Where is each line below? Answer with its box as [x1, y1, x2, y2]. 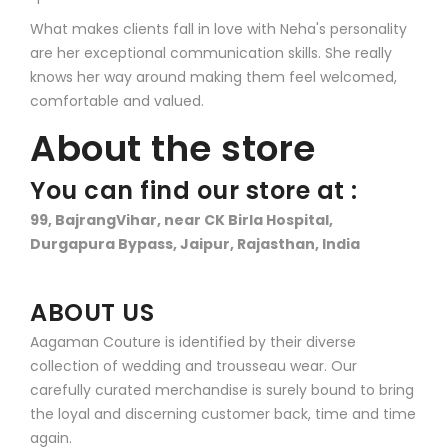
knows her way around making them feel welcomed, [30, 66, 397, 87]
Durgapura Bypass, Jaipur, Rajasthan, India [30, 233, 360, 254]
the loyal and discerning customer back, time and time [30, 403, 416, 424]
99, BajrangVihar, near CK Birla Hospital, [30, 209, 333, 230]
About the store [30, 122, 316, 174]
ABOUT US [30, 295, 187, 329]
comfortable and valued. [30, 90, 204, 111]
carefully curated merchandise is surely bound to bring [30, 379, 414, 400]
